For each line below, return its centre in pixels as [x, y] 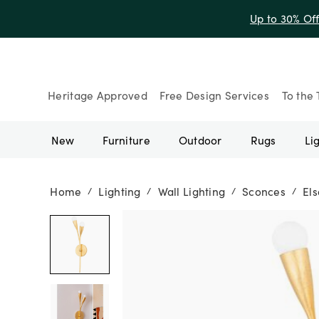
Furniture [126, 139]
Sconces [264, 190]
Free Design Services [214, 95]
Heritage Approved [98, 95]
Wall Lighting [192, 190]
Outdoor [200, 139]
